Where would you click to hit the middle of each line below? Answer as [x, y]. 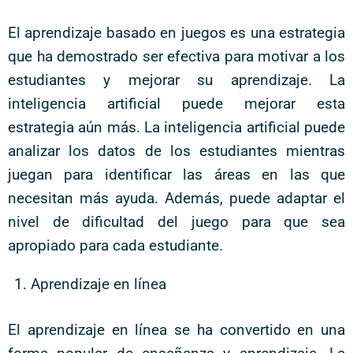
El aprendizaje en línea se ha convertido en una [176, 330]
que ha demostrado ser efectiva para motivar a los [176, 56]
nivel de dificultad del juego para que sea [176, 221]
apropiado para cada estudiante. [115, 245]
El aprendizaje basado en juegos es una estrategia [176, 32]
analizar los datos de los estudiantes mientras [176, 150]
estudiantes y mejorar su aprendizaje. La [176, 80]
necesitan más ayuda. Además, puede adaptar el [176, 198]
